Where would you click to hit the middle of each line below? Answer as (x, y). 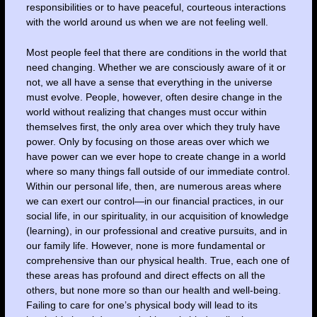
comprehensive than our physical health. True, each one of (157, 261)
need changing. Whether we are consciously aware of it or (156, 68)
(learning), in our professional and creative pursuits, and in (156, 231)
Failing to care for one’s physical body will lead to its (142, 305)
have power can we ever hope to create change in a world (156, 157)
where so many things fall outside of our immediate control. (158, 172)
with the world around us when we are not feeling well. (147, 22)
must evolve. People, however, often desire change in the (154, 97)
